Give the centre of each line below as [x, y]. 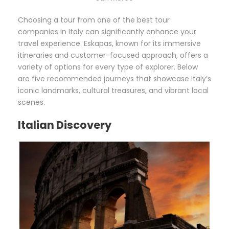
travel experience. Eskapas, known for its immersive [109, 43]
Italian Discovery [65, 125]
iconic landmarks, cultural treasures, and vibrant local [113, 90]
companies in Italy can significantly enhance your [107, 31]
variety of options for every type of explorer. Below [108, 67]
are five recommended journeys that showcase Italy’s [114, 78]
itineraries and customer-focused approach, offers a [113, 55]
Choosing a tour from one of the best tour [94, 20]
